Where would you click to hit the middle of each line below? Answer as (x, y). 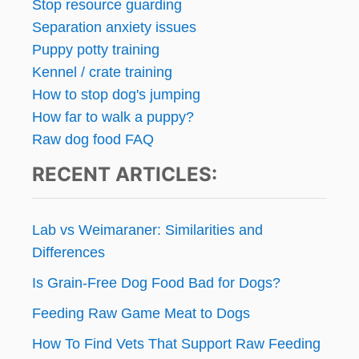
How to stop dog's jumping (116, 95)
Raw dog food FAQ (93, 140)
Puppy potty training (96, 50)
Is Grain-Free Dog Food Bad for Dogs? (156, 283)
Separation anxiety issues (114, 28)
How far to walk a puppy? (113, 117)
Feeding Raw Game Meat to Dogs (141, 314)
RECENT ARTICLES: (125, 175)
